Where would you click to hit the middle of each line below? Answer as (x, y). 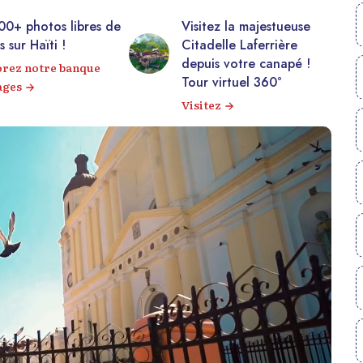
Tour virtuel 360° (232, 82)
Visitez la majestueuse (246, 26)
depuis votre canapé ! (246, 63)
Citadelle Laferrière (239, 45)
